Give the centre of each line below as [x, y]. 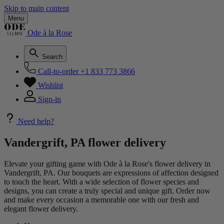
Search [52, 57]
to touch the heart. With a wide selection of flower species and [101, 181]
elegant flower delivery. [41, 208]
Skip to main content [36, 8]
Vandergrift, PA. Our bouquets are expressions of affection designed [111, 172]
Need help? [36, 121]
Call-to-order [58, 71]
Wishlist [50, 85]
